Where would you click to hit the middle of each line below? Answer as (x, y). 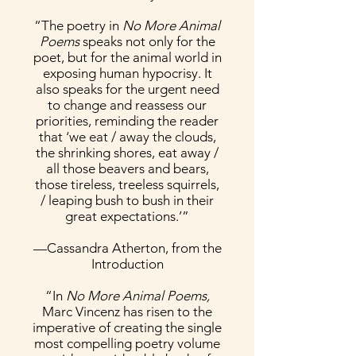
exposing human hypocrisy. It (127, 73)
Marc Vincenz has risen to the (127, 311)
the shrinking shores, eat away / (127, 153)
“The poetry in (78, 25)
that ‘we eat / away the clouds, (127, 137)
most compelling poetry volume (127, 343)
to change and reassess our (127, 105)
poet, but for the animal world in (127, 57)
